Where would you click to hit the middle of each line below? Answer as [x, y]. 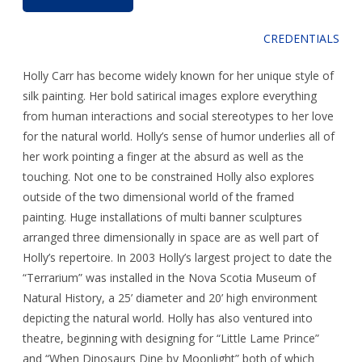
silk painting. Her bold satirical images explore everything [170, 96]
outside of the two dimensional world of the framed [158, 197]
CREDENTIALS [301, 38]
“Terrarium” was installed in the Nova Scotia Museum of [169, 278]
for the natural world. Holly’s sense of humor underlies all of [179, 136]
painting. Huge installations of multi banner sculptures [162, 217]
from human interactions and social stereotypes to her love [178, 116]
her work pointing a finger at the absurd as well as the [163, 156]
